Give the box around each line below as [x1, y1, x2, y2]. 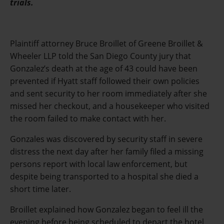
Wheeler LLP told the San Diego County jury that [10, 50, 191, 62]
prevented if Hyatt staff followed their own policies [10, 75, 199, 87]
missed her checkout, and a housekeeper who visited [10, 100, 209, 112]
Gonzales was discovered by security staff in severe [10, 133, 202, 145]
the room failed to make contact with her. [10, 113, 166, 124]
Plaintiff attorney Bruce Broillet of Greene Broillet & [10, 38, 203, 49]
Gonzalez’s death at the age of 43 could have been [10, 63, 197, 74]
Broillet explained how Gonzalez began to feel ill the [10, 204, 203, 215]
